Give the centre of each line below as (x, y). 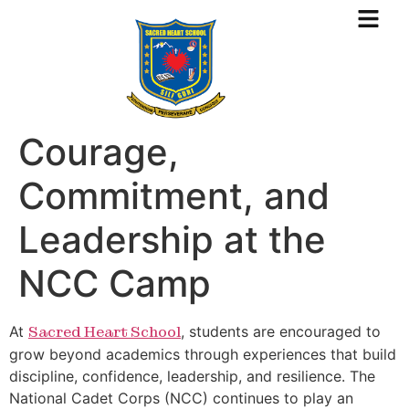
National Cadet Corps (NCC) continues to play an (181, 398)
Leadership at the (172, 240)
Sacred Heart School (105, 332)
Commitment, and (174, 196)
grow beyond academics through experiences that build (203, 354)
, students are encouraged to (281, 331)
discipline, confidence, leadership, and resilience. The (192, 376)
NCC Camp (115, 283)
